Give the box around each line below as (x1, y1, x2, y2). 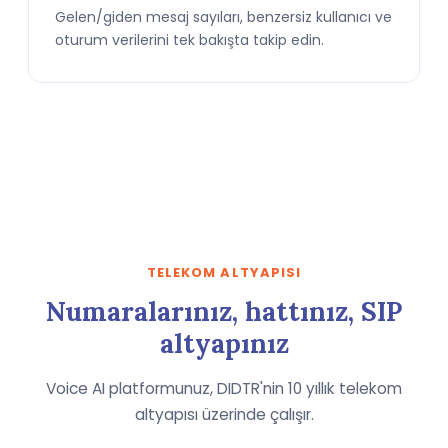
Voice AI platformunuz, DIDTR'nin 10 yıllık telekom (46, 378, 402, 399)
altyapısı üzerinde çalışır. (134, 404, 314, 425)
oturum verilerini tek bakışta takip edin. (55, 30, 324, 50)
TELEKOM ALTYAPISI (147, 263, 301, 282)
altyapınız (159, 327, 289, 360)
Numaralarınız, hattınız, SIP (46, 295, 402, 328)
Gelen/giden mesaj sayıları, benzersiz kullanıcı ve (55, 7, 392, 27)
